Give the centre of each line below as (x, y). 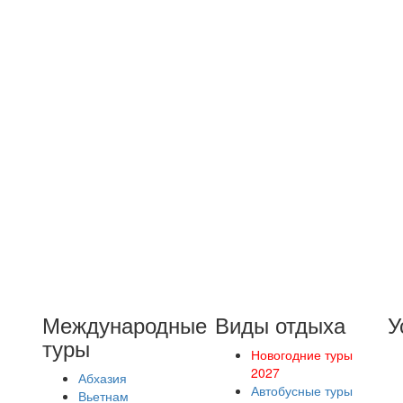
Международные (125, 324)
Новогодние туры (301, 354)
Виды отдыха (280, 324)
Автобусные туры (301, 390)
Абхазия (103, 378)
